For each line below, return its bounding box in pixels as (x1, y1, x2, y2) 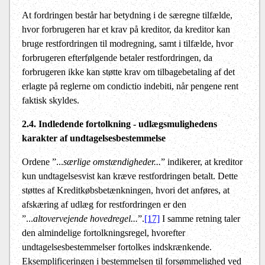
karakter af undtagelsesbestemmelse (22, 133, 166, 144)
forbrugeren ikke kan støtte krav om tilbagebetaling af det (22, 67, 235, 77)
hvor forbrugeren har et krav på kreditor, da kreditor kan (22, 24, 230, 35)
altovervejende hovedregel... (33, 214, 138, 224)
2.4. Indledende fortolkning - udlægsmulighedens (22, 119, 217, 130)
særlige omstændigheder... (63, 157, 161, 167)
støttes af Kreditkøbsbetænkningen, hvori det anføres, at (22, 185, 230, 196)
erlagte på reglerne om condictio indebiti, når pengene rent (22, 81, 238, 92)
